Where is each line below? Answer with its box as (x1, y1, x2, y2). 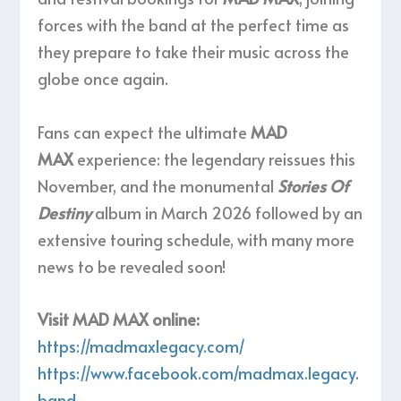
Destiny (38, 201, 92, 225)
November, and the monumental (38, 175, 278, 198)
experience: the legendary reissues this (77, 148, 356, 171)
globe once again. (38, 67, 169, 90)
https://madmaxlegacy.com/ (38, 335, 246, 358)
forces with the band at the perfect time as (38, 13, 350, 37)
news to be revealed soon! (38, 255, 226, 278)
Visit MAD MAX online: (38, 308, 200, 331)
